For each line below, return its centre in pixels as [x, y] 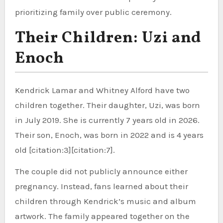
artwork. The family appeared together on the [102, 216]
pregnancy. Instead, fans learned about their [101, 186]
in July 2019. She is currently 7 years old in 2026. [107, 120]
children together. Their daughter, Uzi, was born [107, 105]
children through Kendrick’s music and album [105, 201]
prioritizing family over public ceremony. [93, 12]
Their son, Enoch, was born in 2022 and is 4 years [109, 135]
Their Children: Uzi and [108, 38]
